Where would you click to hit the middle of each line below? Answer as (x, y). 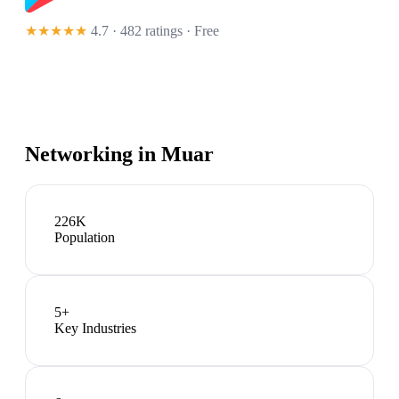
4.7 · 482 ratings (137, 31)
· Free (201, 31)
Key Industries (95, 329)
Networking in (93, 155)
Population (85, 238)
